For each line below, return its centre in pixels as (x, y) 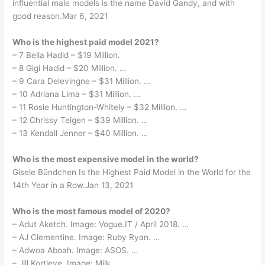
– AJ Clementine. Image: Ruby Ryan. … (86, 237)
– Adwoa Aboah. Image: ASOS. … (75, 250)
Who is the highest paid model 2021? (86, 42)
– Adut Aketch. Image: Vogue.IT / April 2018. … (101, 224)
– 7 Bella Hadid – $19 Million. (67, 55)
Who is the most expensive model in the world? (106, 159)
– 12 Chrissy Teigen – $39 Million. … (80, 120)
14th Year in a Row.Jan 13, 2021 (73, 185)
